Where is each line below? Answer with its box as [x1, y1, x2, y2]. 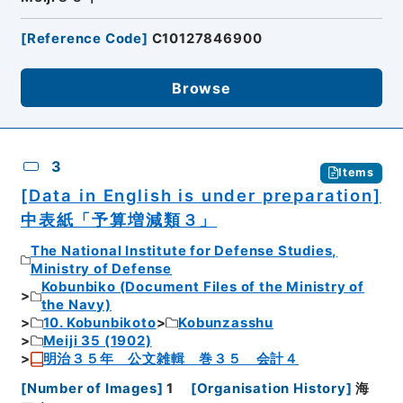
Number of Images [26, 380, 157, 397]
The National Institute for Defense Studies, [30, 243, 338, 260]
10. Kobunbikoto [42, 315, 157, 332]
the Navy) [40, 297, 112, 314]
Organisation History [196, 380, 346, 397]
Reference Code [26, 30, 143, 47]
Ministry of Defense [30, 261, 172, 278]
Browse [172, 78, 231, 97]
